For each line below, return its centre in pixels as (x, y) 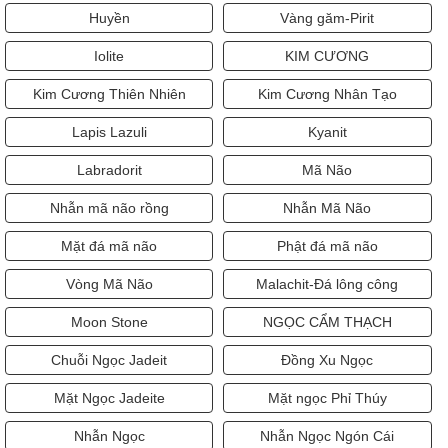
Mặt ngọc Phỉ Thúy (327, 398)
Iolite (109, 56)
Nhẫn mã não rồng (109, 208)
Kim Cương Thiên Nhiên (109, 94)
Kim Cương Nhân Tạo (327, 94)
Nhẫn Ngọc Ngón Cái (327, 436)
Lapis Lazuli (109, 132)
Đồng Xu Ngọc (327, 360)
